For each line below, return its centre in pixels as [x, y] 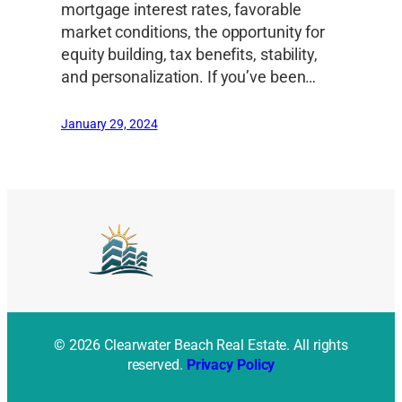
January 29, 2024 [109, 123]
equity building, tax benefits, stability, [189, 54]
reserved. [157, 364]
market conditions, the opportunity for [193, 32]
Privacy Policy [231, 364]
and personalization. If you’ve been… [189, 77]
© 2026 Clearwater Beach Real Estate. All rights [201, 345]
